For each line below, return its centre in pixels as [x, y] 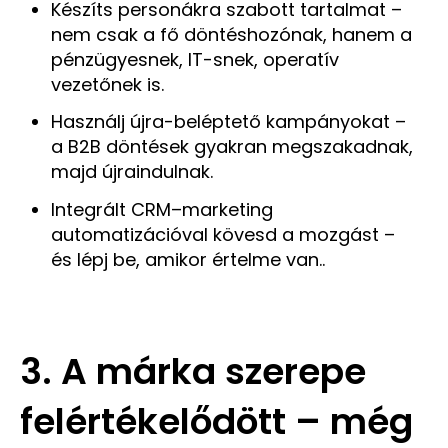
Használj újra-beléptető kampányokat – [228, 122]
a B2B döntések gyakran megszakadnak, [231, 147]
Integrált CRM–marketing [161, 209]
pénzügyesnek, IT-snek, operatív [194, 59]
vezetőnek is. [107, 84]
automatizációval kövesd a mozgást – [222, 234]
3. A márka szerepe [193, 372]
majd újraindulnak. [131, 172]
